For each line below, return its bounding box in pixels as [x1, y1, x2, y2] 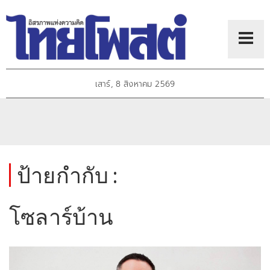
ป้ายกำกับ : [17, 162, 118, 189]
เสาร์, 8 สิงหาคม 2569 [95, 78, 175, 91]
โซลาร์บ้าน [9, 203, 114, 230]
